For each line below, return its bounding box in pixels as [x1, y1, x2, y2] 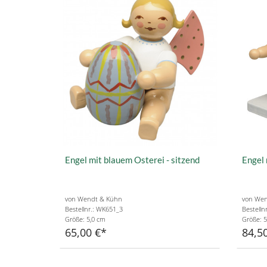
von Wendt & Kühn [65, 194, 122, 203]
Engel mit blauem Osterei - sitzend [65, 154, 200, 165]
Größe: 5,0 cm [65, 215, 105, 223]
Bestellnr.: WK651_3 [65, 204, 123, 213]
